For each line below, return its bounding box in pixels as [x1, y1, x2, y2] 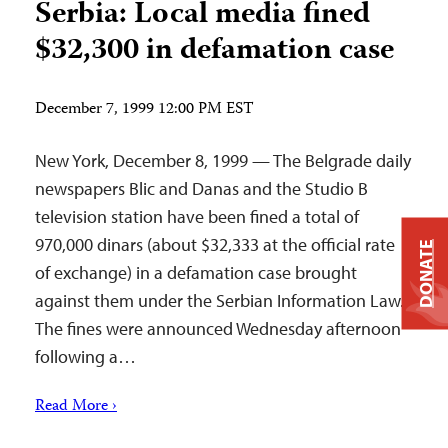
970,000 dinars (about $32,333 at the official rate [35, 233, 395, 256]
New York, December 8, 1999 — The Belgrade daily [35, 149, 411, 172]
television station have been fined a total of [35, 205, 359, 228]
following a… [35, 345, 136, 368]
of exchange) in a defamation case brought [35, 261, 357, 284]
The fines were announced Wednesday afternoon [35, 317, 401, 340]
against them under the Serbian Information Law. [35, 289, 404, 312]
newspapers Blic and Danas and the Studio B [35, 177, 368, 200]
